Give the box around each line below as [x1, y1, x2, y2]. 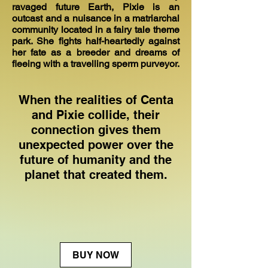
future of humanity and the [20, 152, 172, 167]
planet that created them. [24, 167, 167, 182]
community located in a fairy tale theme [12, 24, 179, 35]
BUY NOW [72, 249, 119, 261]
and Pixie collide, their [32, 107, 160, 122]
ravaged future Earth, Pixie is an [12, 1, 179, 13]
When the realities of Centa [18, 92, 173, 107]
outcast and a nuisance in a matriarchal [12, 13, 179, 24]
